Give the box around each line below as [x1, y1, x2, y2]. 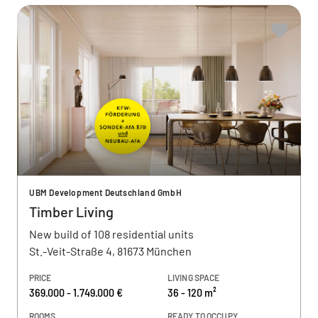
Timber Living [29, 203, 114, 220]
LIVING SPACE [168, 273, 220, 283]
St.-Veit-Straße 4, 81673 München [29, 244, 192, 258]
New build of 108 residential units [29, 227, 194, 241]
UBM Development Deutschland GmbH [29, 187, 182, 197]
